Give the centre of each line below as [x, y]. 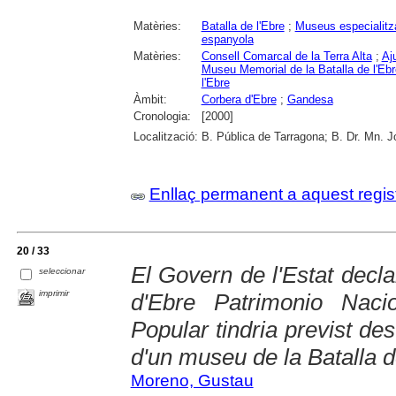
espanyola [227, 40]
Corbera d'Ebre [239, 100]
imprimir [54, 293]
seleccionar [62, 271]
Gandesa [310, 100]
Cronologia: [162, 117]
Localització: [165, 137]
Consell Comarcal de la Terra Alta [286, 57]
